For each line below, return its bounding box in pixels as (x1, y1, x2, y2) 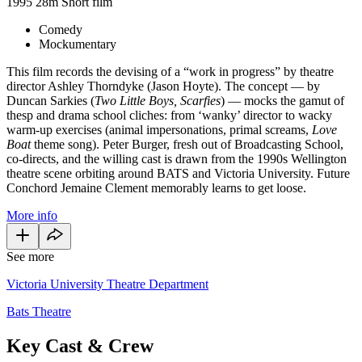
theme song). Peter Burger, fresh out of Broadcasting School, (31, 137, 343, 151)
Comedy (39, 22, 82, 36)
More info (6, 208, 57, 222)
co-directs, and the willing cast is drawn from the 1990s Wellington (6, 151, 347, 166)
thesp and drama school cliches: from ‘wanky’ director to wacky (6, 107, 332, 122)
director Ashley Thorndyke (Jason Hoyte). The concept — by (6, 78, 320, 93)
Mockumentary (39, 36, 116, 51)
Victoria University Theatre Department (6, 276, 208, 291)
